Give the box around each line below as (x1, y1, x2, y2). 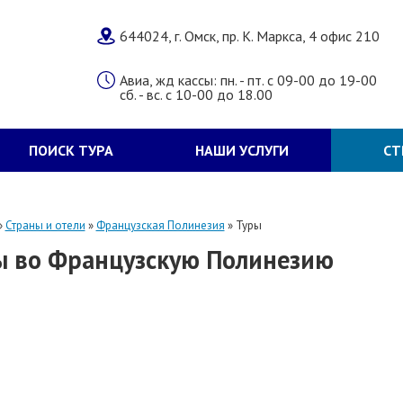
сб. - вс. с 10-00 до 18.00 (120, 85, 273, 103)
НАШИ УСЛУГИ (194, 141, 289, 159)
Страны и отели (4, 218, 85, 233)
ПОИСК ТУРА (28, 141, 113, 159)
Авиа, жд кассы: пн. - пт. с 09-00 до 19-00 (120, 71, 377, 89)
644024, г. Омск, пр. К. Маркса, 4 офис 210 (120, 27, 380, 45)
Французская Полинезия (95, 218, 225, 233)
